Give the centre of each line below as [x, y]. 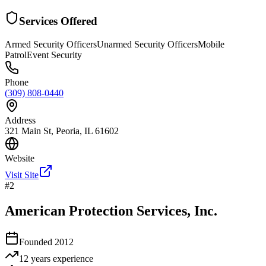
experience [72, 258]
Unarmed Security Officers [147, 45]
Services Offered [58, 21]
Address [20, 121]
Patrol [16, 55]
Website [20, 159]
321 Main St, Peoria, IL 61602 [62, 131]
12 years [35, 258]
